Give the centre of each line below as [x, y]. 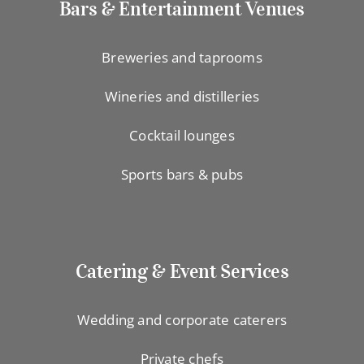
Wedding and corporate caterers [182, 319]
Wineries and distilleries [182, 96]
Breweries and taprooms [182, 57]
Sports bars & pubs [182, 174]
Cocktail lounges [182, 135]
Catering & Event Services [182, 271]
